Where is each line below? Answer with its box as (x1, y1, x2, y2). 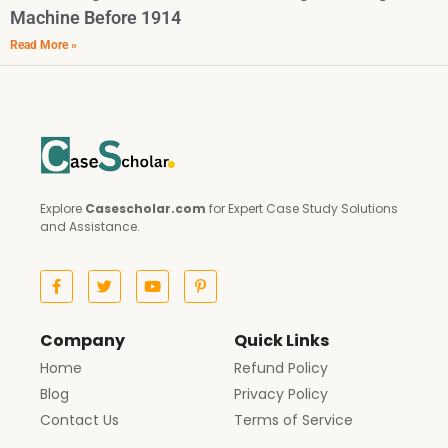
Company (40, 328, 125, 352)
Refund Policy (234, 357, 328, 378)
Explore (40, 199, 85, 217)
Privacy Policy (234, 383, 328, 404)
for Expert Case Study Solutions (206, 199, 398, 217)
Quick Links (234, 328, 329, 352)
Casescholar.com (85, 199, 206, 217)
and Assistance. (40, 217, 140, 235)
